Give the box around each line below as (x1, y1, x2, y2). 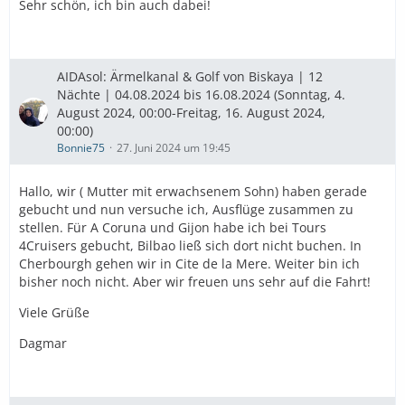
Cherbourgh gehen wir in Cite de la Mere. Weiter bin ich (19, 255, 360, 272)
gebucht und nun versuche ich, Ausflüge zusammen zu (19, 201, 353, 218)
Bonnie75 (57, 140, 105, 155)
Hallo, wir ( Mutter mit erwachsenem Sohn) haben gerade (19, 183, 367, 200)
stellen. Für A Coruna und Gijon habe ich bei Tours (19, 219, 326, 236)
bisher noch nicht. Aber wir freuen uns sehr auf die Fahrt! (19, 273, 371, 290)
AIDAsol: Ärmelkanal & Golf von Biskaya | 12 (57, 68, 323, 85)
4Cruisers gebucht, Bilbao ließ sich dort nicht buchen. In (19, 237, 362, 254)
